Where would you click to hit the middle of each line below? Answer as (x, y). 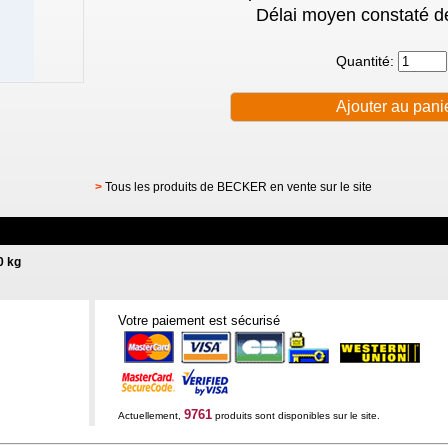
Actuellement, (150, 415)
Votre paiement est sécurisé (198, 320)
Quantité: (366, 61)
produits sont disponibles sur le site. (295, 415)
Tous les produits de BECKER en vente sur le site (238, 187)
